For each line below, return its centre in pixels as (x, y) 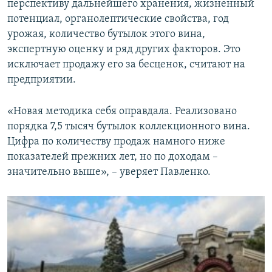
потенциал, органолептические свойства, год (118, 19)
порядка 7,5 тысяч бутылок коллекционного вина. (129, 126)
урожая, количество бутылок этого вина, (106, 34)
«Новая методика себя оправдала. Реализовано (122, 111)
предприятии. (42, 80)
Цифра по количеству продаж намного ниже (116, 141)
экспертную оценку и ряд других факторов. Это (124, 49)
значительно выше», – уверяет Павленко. (109, 172)
